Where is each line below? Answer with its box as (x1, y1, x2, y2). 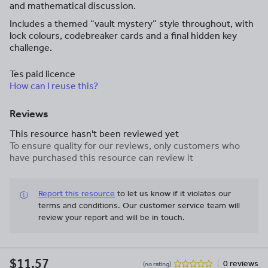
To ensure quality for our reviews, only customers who (10, 140, 240, 151)
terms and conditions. (38, 200, 123, 211)
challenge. (10, 42, 52, 53)
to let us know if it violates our (117, 188, 231, 199)
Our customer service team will (123, 200, 240, 211)
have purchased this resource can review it (10, 152, 193, 163)
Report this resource (38, 188, 115, 199)
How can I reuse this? (10, 80, 98, 92)
